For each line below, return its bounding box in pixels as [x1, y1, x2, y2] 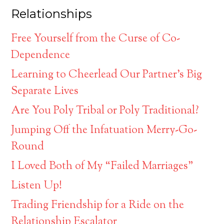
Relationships [11, 6, 92, 21]
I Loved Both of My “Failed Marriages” [11, 158, 194, 175]
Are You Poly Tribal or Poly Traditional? [11, 103, 199, 119]
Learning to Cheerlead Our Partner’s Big [11, 67, 202, 83]
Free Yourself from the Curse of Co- [11, 31, 180, 47]
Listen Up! [11, 178, 62, 194]
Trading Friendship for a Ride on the [11, 197, 184, 214]
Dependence [11, 47, 70, 64]
